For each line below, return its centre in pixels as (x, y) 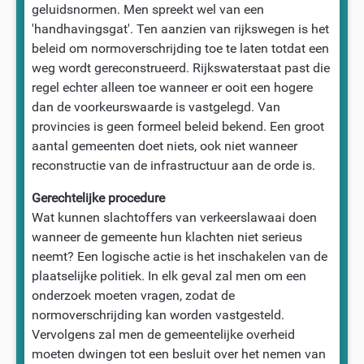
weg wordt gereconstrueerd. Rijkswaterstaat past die (180, 67)
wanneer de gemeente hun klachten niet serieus (167, 236)
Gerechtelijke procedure (98, 197)
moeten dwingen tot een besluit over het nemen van (178, 353)
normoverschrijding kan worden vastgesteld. (158, 314)
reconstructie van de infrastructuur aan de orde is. (173, 165)
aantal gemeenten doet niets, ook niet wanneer (164, 145)
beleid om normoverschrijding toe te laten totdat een (180, 48)
